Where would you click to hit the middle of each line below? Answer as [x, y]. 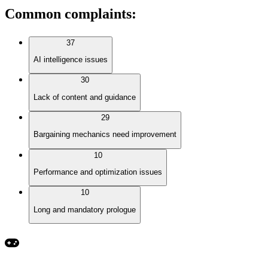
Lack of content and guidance [85, 97]
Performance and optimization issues [98, 172]
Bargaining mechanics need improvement [105, 135]
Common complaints [68, 13]
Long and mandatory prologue [85, 209]
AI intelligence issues [71, 60]
